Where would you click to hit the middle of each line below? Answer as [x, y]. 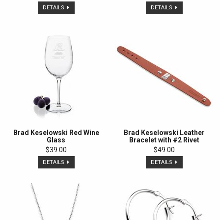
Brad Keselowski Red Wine [56, 133]
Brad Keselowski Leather [164, 133]
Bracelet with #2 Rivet [164, 140]
